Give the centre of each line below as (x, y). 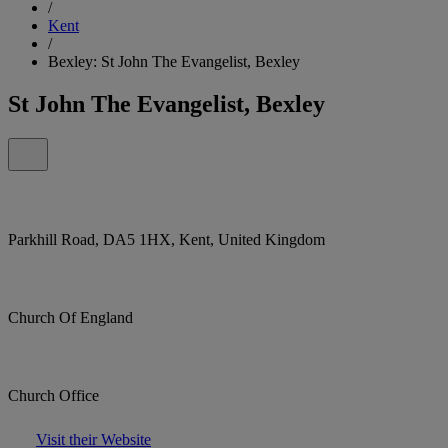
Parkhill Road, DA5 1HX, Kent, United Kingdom (166, 239)
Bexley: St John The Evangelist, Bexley (174, 61)
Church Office (53, 395)
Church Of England (70, 317)
